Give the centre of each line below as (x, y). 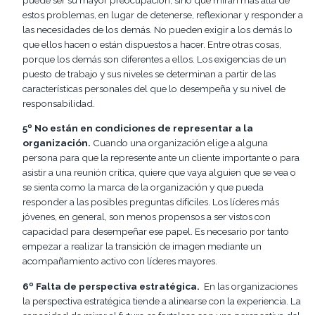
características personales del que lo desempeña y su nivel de (154, 88)
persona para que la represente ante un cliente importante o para (161, 158)
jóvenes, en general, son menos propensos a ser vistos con (147, 217)
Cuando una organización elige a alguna (179, 143)
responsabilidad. (59, 103)
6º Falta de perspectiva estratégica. (112, 286)
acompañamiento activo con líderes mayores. (120, 261)
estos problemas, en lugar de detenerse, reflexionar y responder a (163, 14)
